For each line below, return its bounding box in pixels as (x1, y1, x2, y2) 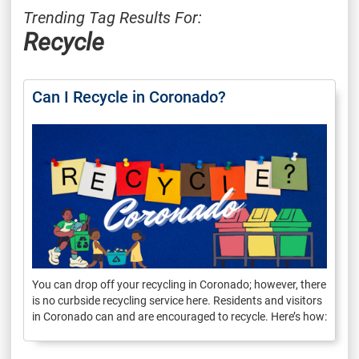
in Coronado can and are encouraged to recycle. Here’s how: (32, 309, 327, 323)
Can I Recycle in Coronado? (32, 87, 226, 107)
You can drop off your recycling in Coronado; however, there (32, 277, 326, 291)
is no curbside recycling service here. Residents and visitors (32, 293, 322, 307)
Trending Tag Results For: (23, 7, 202, 27)
